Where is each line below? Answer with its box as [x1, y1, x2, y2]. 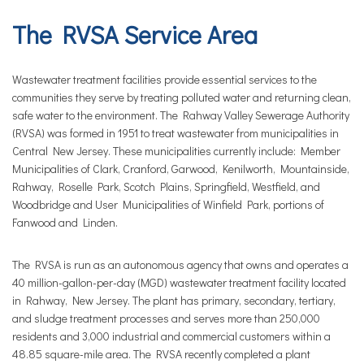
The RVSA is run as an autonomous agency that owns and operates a [12, 257, 349, 272]
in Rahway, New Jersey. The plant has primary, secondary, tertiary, [12, 292, 336, 308]
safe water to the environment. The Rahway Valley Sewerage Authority [12, 107, 349, 123]
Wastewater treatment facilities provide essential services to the [12, 71, 317, 87]
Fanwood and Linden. [12, 214, 118, 230]
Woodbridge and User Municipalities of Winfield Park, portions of [12, 197, 324, 212]
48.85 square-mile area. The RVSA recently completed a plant [12, 346, 310, 362]
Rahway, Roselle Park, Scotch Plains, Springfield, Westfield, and [12, 179, 320, 194]
